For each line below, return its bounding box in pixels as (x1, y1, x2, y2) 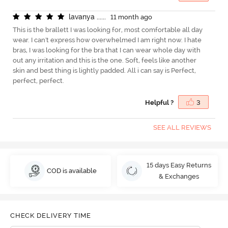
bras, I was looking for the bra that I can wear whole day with (12, 46, 201, 54)
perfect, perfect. (12, 77, 64, 85)
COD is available (47, 167, 97, 175)
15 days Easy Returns (146, 161, 211, 169)
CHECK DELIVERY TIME (10, 211, 91, 219)
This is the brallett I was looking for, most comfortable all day (12, 26, 203, 34)
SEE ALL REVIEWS (153, 123, 211, 131)
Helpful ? (145, 99, 174, 107)
